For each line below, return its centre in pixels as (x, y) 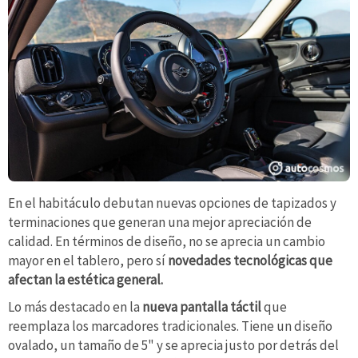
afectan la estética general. (86, 280)
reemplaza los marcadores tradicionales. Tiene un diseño (170, 326)
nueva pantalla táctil (203, 306)
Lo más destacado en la (75, 306)
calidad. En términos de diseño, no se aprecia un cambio (167, 242)
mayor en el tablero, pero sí (88, 261)
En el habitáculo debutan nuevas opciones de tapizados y (172, 203)
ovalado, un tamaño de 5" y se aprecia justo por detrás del (173, 345)
